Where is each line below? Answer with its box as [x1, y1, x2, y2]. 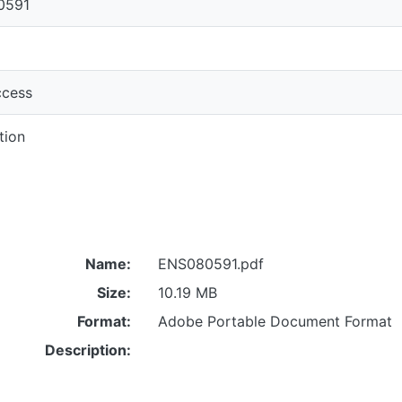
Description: [44, 340, 131, 359]
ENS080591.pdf [157, 254, 264, 273]
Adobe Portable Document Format [157, 311, 392, 330]
